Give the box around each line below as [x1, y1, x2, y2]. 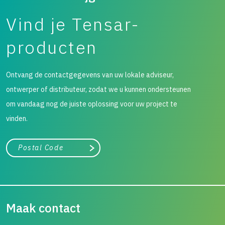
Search [90, 146, 119, 155]
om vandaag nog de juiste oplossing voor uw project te [6, 99, 177, 108]
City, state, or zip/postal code [6, 139, 88, 148]
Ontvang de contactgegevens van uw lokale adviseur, [6, 70, 174, 79]
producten [6, 35, 97, 59]
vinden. [6, 114, 28, 123]
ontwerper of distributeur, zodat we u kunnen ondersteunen [6, 84, 191, 94]
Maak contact [6, 199, 80, 216]
